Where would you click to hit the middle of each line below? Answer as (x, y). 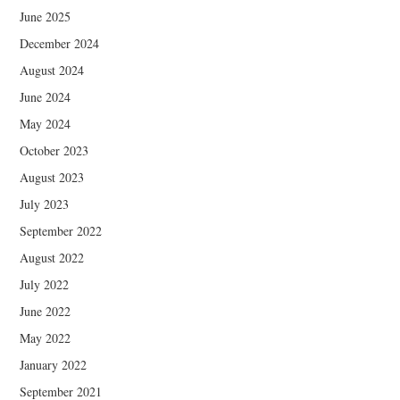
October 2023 (54, 150)
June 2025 (46, 17)
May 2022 (46, 338)
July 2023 (45, 204)
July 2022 (45, 284)
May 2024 (46, 124)
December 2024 (60, 43)
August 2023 (52, 177)
